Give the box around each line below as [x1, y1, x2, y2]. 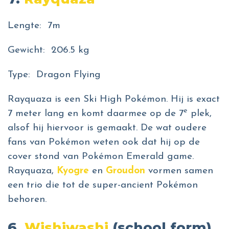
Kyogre [57, 166, 89, 176]
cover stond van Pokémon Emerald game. [8, 152, 194, 162]
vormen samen [145, 166, 213, 176]
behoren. [8, 195, 50, 205]
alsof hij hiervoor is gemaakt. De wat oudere [8, 123, 207, 133]
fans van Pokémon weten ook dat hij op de [8, 138, 200, 148]
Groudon [106, 166, 145, 176]
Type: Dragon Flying [8, 70, 104, 80]
